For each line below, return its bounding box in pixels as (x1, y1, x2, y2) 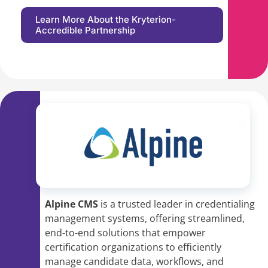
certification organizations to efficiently (45, 240, 221, 254)
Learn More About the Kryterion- (35, 14, 176, 26)
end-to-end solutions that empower (45, 226, 206, 240)
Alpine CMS (45, 197, 100, 211)
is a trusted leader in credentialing (100, 197, 255, 211)
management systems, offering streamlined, (45, 212, 245, 226)
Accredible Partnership (35, 25, 135, 36)
